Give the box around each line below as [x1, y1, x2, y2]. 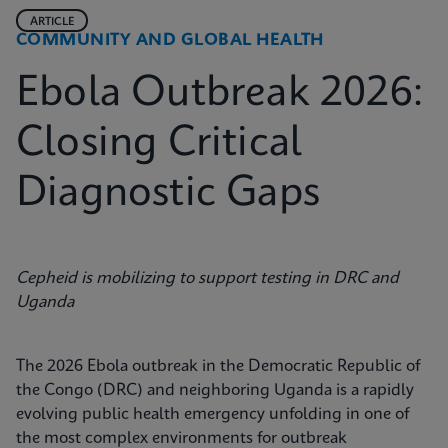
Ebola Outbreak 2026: [16, 73, 424, 115]
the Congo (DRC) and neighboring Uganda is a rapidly [16, 382, 414, 399]
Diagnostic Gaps [16, 173, 320, 215]
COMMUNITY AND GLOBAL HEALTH [16, 32, 324, 49]
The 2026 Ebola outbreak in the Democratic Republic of [16, 358, 420, 375]
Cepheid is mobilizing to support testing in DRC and [16, 270, 399, 287]
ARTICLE [30, 16, 74, 28]
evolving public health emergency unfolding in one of [16, 406, 409, 423]
